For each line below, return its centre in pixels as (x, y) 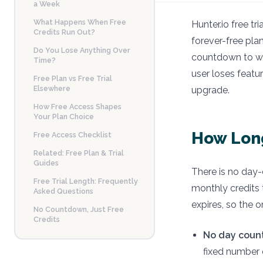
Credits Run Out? (64, 32)
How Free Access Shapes (77, 106)
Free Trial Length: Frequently (85, 181)
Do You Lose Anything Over (82, 50)
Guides (46, 163)
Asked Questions (63, 191)
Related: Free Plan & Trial (78, 153)
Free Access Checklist (72, 134)
